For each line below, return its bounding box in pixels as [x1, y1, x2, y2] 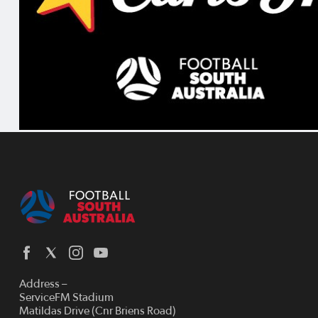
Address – [19, 278, 67, 290]
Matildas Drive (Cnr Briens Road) [19, 305, 176, 317]
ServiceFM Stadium [19, 291, 114, 303]
